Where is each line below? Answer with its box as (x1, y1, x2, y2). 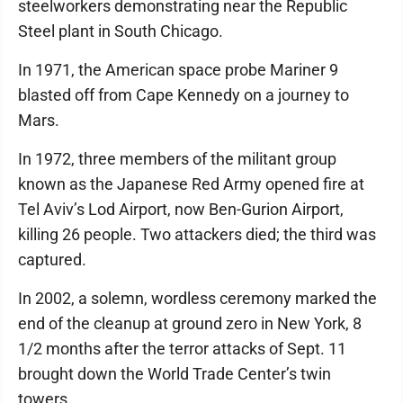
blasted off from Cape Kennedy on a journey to (18, 85, 349, 104)
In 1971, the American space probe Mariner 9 (18, 60, 338, 79)
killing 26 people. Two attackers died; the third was (18, 225, 376, 244)
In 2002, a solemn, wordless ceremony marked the (18, 289, 377, 308)
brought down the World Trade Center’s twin (18, 364, 331, 383)
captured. (18, 250, 86, 269)
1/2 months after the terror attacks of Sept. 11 (18, 339, 346, 358)
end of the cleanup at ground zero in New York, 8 (18, 314, 362, 333)
